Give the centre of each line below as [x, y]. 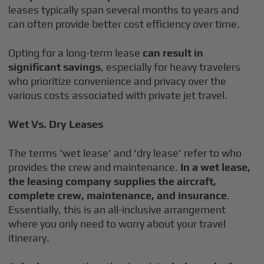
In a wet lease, [214, 167]
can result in [173, 53]
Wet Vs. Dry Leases [56, 124]
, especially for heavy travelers [171, 67]
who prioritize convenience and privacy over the [118, 81]
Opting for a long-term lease [76, 53]
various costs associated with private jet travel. [118, 95]
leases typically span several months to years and [124, 10]
